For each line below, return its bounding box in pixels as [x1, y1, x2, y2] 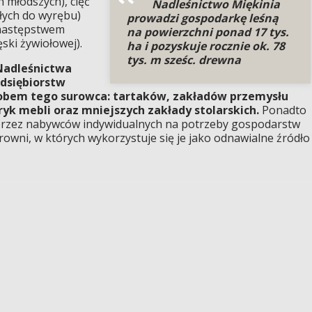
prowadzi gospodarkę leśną [126, 10, 279, 26]
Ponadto [262, 102, 306, 118]
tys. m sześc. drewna [126, 52, 241, 68]
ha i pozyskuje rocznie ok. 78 [126, 38, 285, 54]
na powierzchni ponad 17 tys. [126, 24, 289, 40]
